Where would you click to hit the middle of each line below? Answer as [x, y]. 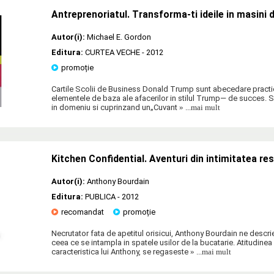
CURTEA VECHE [113, 52]
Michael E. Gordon [119, 37]
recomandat [82, 212]
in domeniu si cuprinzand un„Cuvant [114, 107]
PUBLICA [100, 196]
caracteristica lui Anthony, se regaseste [120, 251]
